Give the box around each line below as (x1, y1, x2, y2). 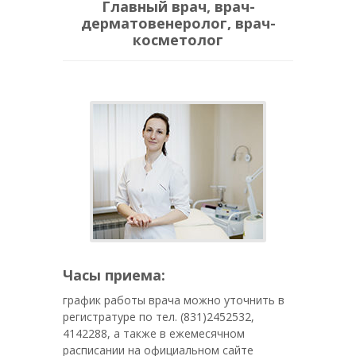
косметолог (133, 30, 223, 49)
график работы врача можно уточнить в (63, 292, 284, 308)
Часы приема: (63, 265, 165, 284)
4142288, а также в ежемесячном (63, 326, 245, 341)
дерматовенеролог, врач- (80, 14, 276, 33)
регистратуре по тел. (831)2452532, (63, 309, 254, 324)
